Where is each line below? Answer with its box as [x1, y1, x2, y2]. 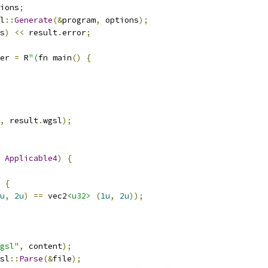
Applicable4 [5, 153, 57, 163]
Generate [14, 15, 53, 25]
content [24, 241, 62, 251]
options [100, 15, 139, 25]
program [62, 15, 96, 25]
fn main [38, 53, 72, 63]
